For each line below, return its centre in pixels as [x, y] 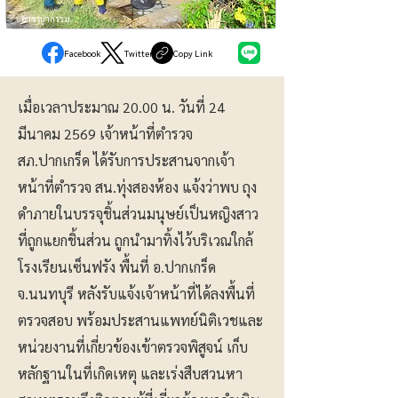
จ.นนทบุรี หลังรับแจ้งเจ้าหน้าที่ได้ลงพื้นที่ [136, 294]
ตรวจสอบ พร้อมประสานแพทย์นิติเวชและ [140, 320]
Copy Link [193, 53]
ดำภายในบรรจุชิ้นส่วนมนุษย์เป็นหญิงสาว [138, 214]
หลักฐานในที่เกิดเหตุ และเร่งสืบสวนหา [130, 374]
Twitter [138, 53]
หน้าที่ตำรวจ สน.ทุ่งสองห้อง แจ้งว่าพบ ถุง [137, 187]
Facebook [82, 53]
